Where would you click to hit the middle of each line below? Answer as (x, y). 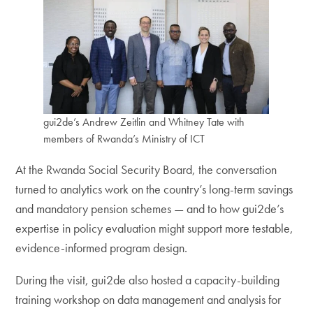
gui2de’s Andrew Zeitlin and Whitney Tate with (144, 122)
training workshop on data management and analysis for (148, 299)
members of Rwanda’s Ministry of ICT (124, 138)
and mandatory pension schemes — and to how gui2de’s (150, 209)
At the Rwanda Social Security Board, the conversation (146, 169)
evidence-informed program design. (102, 248)
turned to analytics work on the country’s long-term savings (154, 189)
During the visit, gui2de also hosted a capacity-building (148, 280)
